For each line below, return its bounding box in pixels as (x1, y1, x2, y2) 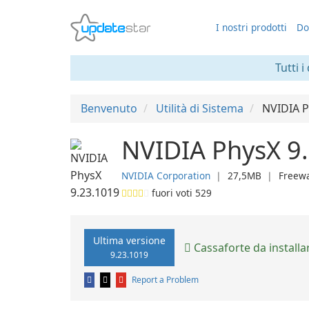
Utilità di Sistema (156, 101, 243, 116)
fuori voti (149, 186, 195, 199)
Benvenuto (81, 101, 137, 116)
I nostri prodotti (216, 21, 287, 34)
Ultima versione (93, 234, 166, 247)
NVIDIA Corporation (121, 169, 210, 182)
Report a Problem (132, 274, 199, 286)
